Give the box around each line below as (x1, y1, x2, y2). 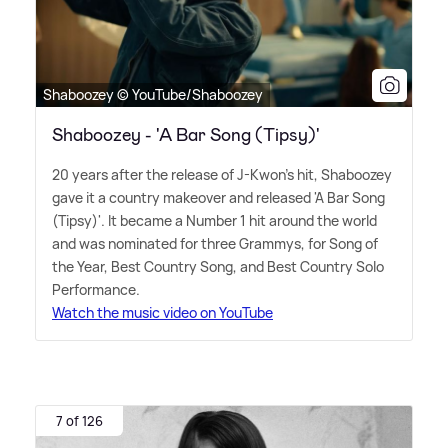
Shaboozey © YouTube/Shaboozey (43, 85, 263, 105)
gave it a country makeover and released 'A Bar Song (52, 188, 385, 208)
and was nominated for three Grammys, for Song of (52, 234, 378, 254)
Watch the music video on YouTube (52, 303, 273, 323)
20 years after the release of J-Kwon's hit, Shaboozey (52, 165, 392, 185)
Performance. (52, 280, 140, 300)
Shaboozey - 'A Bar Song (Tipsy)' (52, 123, 320, 148)
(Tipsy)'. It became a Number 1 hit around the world (52, 211, 377, 231)
